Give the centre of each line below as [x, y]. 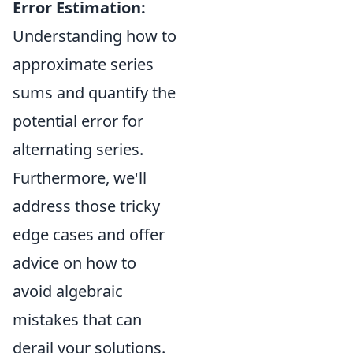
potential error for [78, 121]
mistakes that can [77, 320]
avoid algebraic [68, 291]
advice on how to [74, 263]
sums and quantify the [94, 93]
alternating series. [78, 149]
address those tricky [86, 206]
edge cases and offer [89, 234]
